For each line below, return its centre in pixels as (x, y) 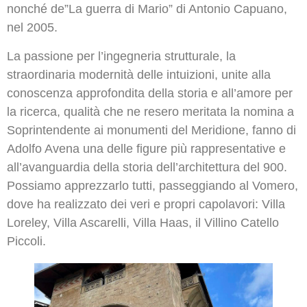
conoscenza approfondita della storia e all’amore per (150, 93)
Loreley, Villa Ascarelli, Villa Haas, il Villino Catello (143, 222)
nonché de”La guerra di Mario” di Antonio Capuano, (147, 9)
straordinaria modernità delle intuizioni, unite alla (139, 74)
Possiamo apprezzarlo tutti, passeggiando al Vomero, (152, 185)
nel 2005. (32, 28)
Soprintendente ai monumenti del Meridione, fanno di (151, 130)
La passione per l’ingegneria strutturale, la (121, 56)
